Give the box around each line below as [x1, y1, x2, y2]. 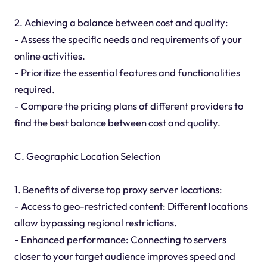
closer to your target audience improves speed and [14, 249, 235, 262]
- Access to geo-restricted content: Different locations [14, 199, 248, 212]
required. [14, 82, 55, 95]
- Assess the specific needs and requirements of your [14, 32, 242, 45]
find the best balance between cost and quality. [14, 116, 221, 129]
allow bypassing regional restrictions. [14, 216, 177, 229]
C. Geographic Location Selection [14, 149, 160, 162]
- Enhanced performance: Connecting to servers [14, 232, 226, 246]
